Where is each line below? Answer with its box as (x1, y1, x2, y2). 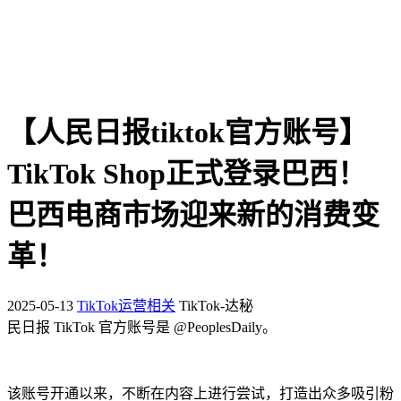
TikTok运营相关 (77, 297, 175, 313)
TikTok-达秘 (179, 297, 253, 313)
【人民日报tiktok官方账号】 (7, 116, 368, 149)
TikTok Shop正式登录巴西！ (7, 158, 366, 191)
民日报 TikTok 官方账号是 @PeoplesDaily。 (7, 319, 277, 335)
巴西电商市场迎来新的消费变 (7, 199, 380, 232)
